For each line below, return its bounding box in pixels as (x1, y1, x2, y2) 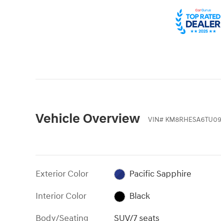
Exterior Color (36, 168, 88, 180)
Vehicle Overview (36, 110, 140, 127)
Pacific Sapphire (129, 168, 191, 180)
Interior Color (36, 190, 86, 202)
